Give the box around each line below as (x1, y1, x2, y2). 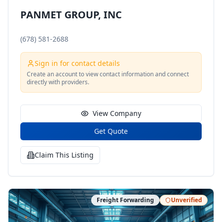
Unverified (171, 196, 202, 204)
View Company (93, 109, 141, 118)
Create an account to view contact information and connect (27, 70, 189, 78)
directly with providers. (27, 78, 89, 86)
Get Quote (94, 126, 128, 136)
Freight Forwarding (97, 196, 154, 204)
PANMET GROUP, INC (20, 8, 122, 21)
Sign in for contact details (35, 58, 120, 68)
